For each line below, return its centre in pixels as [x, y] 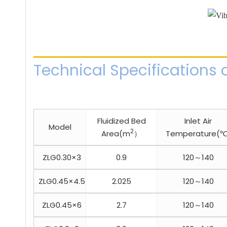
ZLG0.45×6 [60, 205]
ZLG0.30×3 [60, 158]
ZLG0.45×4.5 [60, 181]
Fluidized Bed [121, 121]
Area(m [116, 134]
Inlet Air [198, 121]
